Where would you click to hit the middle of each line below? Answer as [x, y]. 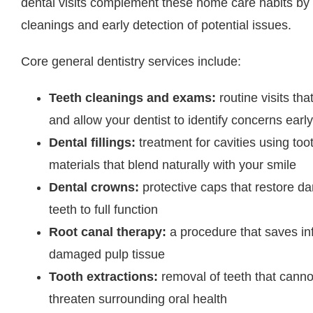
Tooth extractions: [103, 277]
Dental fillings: [92, 143]
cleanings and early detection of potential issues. [156, 26]
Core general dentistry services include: [131, 62]
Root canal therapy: [108, 232]
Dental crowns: [94, 188]
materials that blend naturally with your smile [173, 165]
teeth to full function [103, 210]
